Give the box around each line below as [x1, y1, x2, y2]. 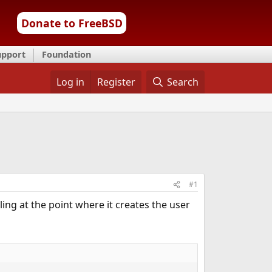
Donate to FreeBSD [21, 16, 123, 30]
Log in [56, 75, 84, 89]
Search [167, 75, 199, 89]
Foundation [42, 49, 91, 60]
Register [97, 75, 135, 89]
